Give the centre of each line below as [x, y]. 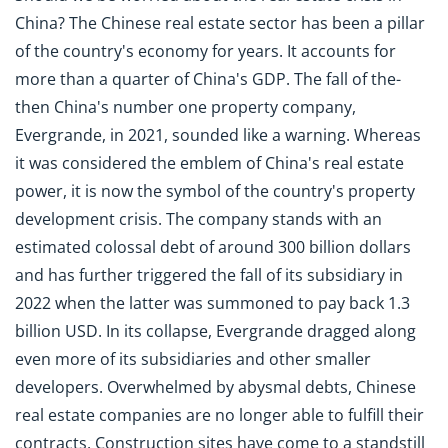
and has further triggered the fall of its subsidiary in [209, 275]
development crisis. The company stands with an [198, 219]
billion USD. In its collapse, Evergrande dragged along [215, 331]
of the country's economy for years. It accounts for [205, 51]
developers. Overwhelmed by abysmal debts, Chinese [215, 387]
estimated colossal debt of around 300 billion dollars [213, 247]
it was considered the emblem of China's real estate [209, 163]
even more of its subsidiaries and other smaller [193, 359]
